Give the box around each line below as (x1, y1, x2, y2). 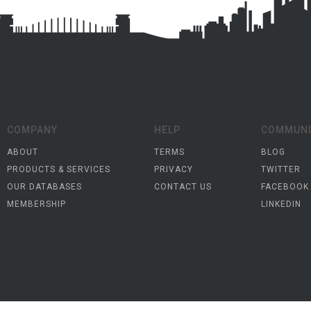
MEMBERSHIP (7, 199, 66, 209)
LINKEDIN (261, 199, 302, 209)
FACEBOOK (261, 182, 310, 192)
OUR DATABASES (7, 182, 82, 192)
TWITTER (261, 165, 301, 174)
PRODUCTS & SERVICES (7, 165, 110, 174)
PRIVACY (154, 165, 194, 174)
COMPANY (7, 124, 58, 135)
